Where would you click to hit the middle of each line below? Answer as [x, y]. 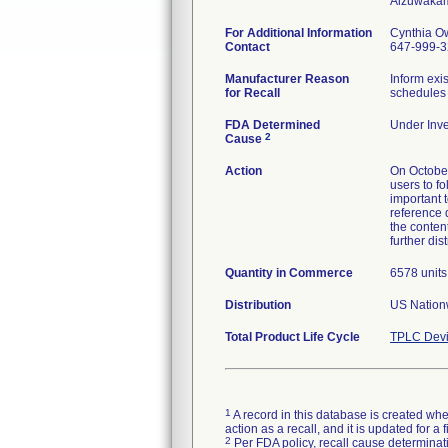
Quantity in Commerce [289, 273]
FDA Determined [272, 125]
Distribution [258, 305]
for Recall [252, 93]
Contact [247, 47]
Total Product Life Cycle [292, 337]
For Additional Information [298, 33]
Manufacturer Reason [287, 79]
